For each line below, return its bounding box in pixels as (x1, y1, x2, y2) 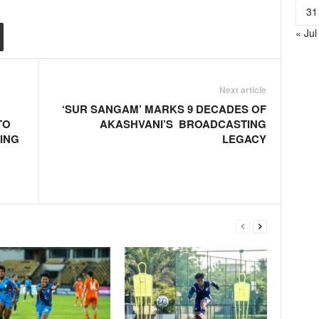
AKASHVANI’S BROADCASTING (99, 116, 266, 132)
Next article (219, 83, 266, 96)
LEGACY (221, 131, 266, 147)
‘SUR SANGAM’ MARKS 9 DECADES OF (61, 101, 266, 117)
